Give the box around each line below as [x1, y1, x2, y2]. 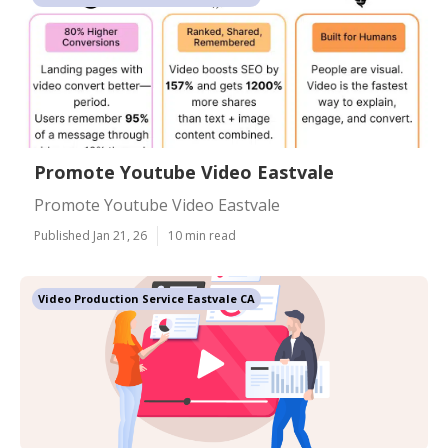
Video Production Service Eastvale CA [38, 291, 255, 306]
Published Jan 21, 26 [34, 227, 147, 244]
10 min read [168, 227, 236, 244]
